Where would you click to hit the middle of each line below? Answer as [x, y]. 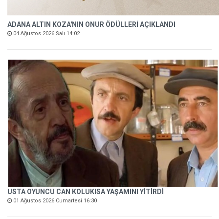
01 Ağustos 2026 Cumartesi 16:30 [54, 200]
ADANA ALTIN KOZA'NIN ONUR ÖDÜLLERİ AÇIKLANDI [91, 24]
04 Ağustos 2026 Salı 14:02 [46, 33]
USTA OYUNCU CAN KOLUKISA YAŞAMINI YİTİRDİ [86, 191]
